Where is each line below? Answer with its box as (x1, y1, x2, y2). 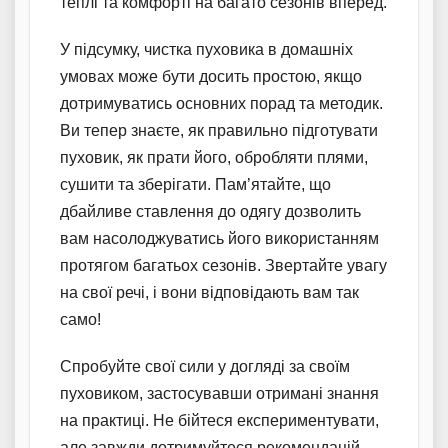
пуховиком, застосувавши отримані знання (60, 384, 379, 402)
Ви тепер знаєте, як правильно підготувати (60, 121, 378, 139)
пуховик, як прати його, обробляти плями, (60, 148, 368, 166)
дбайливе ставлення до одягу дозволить (60, 202, 361, 220)
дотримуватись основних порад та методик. (60, 94, 383, 112)
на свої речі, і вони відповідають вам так (60, 283, 359, 301)
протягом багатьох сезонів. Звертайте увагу (60, 256, 387, 274)
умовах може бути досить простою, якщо (60, 67, 362, 85)
